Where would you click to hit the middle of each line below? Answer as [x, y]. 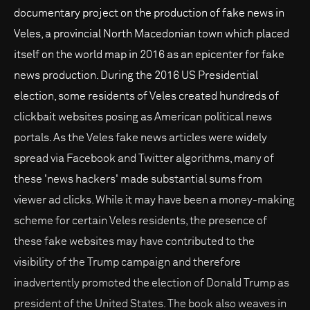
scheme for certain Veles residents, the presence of [140, 221]
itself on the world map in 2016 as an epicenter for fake [149, 55]
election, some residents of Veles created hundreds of [146, 97]
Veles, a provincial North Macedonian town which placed [152, 34]
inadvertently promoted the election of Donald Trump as [152, 283]
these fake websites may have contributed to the [134, 242]
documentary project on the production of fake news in [149, 13]
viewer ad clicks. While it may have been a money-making [154, 200]
